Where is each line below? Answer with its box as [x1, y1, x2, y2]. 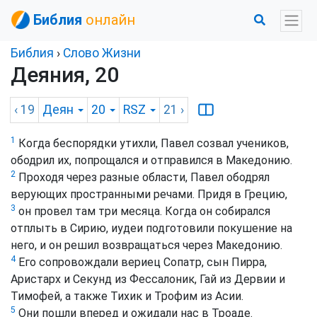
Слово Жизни [63, 46, 141, 60]
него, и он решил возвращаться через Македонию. [11, 238, 282, 253]
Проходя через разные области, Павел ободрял [16, 171, 270, 185]
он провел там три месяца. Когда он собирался [16, 204, 270, 219]
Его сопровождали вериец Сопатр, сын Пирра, [16, 255, 267, 270]
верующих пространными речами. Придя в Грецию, [11, 188, 287, 202]
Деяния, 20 [11, 62, 119, 87]
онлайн [86, 11, 135, 28]
